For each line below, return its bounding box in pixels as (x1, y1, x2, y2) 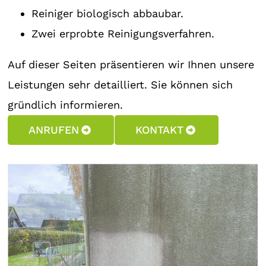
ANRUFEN (28, 123, 80, 136)
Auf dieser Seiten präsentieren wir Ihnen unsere (8, 58, 255, 71)
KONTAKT (135, 123, 183, 136)
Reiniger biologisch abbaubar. (31, 7, 184, 20)
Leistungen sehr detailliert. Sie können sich (8, 78, 233, 91)
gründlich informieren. (8, 99, 123, 111)
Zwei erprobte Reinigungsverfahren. (31, 27, 215, 40)
